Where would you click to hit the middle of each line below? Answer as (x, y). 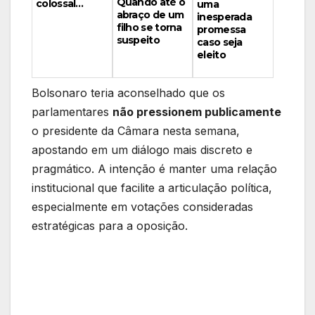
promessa (221, 30)
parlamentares (72, 112)
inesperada (225, 17)
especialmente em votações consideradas (142, 207)
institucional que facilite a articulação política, (152, 188)
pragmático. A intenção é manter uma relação (154, 169)
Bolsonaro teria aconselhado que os (128, 93)
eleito (211, 55)
